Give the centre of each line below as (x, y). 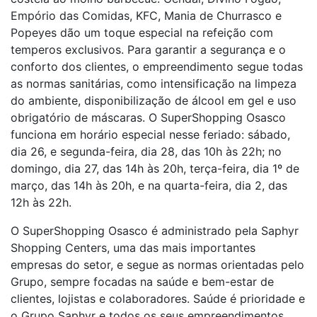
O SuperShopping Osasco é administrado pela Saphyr (155, 231)
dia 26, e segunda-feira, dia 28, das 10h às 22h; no (146, 151)
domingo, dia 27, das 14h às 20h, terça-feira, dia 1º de (155, 168)
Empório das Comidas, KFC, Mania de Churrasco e (146, 16)
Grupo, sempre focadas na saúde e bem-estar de (142, 282)
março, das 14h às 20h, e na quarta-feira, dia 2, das (149, 185)
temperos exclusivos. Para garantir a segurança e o (148, 50)
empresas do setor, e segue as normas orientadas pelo (157, 265)
